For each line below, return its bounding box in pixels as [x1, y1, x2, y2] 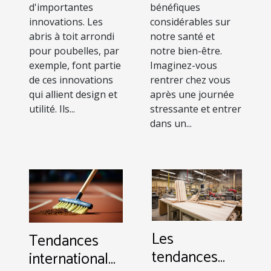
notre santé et [150, 29, 215, 43]
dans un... [150, 116, 192, 130]
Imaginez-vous [150, 58, 217, 72]
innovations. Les [29, 15, 103, 28]
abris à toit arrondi [29, 29, 114, 43]
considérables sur [150, 15, 230, 28]
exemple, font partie [29, 58, 121, 72]
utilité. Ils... [29, 102, 75, 116]
